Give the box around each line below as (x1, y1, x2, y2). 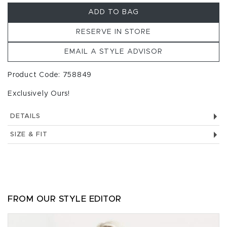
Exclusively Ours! (8, 90, 70, 97)
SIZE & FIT (10, 131, 48, 138)
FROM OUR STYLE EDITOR (8, 195, 122, 203)
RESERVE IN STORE (76, 28, 151, 35)
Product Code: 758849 (8, 71, 92, 79)
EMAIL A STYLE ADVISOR (64, 48, 163, 55)
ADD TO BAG (88, 9, 139, 16)
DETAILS (10, 113, 41, 120)
